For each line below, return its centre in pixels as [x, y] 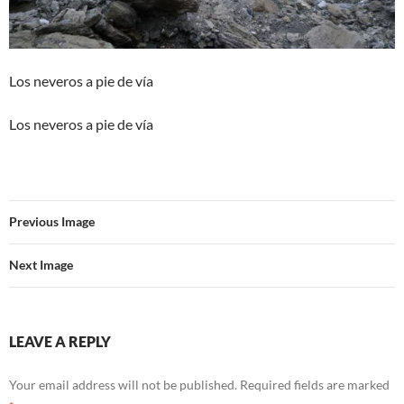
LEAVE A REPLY [60, 341]
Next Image [41, 265]
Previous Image [52, 221]
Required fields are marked [315, 385]
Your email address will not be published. [123, 385]
